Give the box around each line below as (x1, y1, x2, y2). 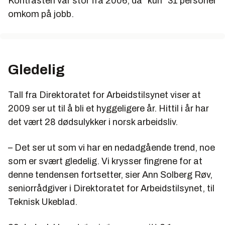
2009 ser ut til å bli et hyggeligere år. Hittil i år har (8, 103, 209, 114)
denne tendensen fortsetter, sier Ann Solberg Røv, (8, 169, 212, 180)
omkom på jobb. (8, 9, 74, 19)
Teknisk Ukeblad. (8, 196, 77, 207)
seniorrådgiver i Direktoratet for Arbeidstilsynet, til (8, 183, 214, 193)
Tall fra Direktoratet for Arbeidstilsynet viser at (8, 89, 201, 100)
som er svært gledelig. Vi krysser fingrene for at (8, 156, 202, 166)
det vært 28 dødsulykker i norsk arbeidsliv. (8, 117, 178, 127)
